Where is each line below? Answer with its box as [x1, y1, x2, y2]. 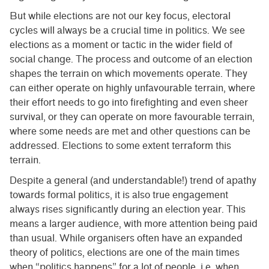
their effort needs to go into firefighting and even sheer [10, 97, 248, 109]
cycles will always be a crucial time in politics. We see [10, 25, 245, 37]
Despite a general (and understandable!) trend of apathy [10, 175, 256, 187]
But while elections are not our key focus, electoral [10, 10, 231, 22]
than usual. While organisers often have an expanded [10, 232, 243, 244]
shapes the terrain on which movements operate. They [10, 68, 247, 80]
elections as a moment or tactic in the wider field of [10, 39, 232, 51]
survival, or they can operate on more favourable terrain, [10, 111, 255, 123]
